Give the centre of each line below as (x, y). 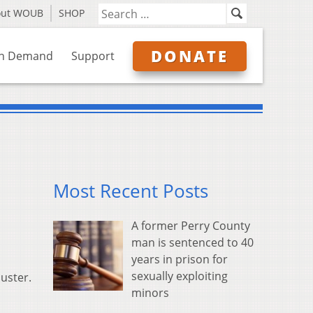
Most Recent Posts (131, 191)
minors (150, 293)
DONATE (190, 56)
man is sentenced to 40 (192, 243)
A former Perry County (191, 226)
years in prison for (180, 260)
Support (93, 56)
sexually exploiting (180, 276)
